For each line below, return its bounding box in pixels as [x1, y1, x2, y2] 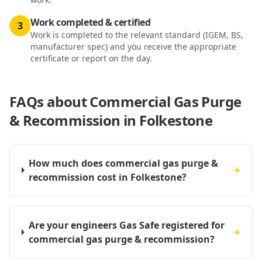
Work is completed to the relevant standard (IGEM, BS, [30, 29, 243, 40]
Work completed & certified [30, 16, 151, 29]
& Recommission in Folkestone [9, 111, 213, 130]
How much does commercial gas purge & [29, 157, 219, 170]
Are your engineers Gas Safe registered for [28, 219, 225, 232]
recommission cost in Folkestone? [29, 171, 187, 184]
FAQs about [9, 92, 90, 111]
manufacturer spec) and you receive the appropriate [30, 41, 236, 52]
